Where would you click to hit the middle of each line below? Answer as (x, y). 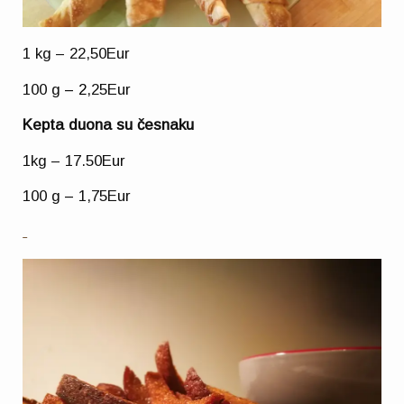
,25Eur (109, 89)
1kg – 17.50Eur (74, 161)
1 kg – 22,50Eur (77, 54)
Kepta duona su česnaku (109, 125)
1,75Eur (105, 197)
